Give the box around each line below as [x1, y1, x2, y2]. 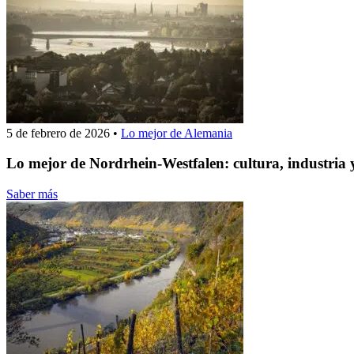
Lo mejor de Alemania [121, 126, 232, 140]
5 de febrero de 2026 [6, 126, 110, 140]
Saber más [6, 187, 58, 201]
